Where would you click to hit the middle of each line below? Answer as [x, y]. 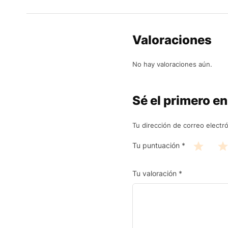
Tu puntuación [157, 146]
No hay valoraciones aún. [172, 64]
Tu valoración [155, 173]
